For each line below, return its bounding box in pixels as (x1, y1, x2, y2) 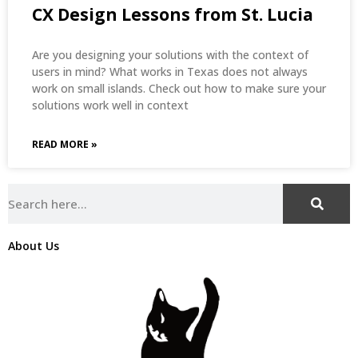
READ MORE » (32, 137, 97, 152)
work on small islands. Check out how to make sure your (32, 81, 326, 97)
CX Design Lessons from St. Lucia (32, 3, 313, 26)
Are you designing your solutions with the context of (32, 47, 308, 63)
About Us (8, 238, 59, 254)
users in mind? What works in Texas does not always (32, 64, 308, 80)
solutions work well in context (32, 97, 189, 113)
